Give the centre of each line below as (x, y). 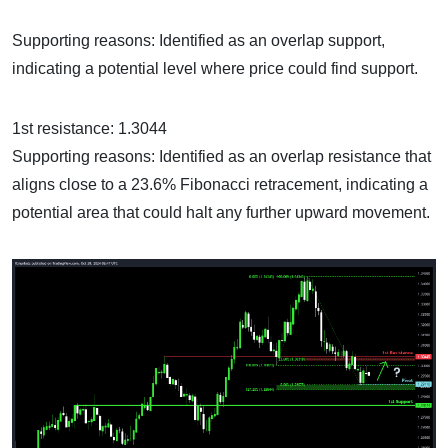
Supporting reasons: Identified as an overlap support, (198, 41)
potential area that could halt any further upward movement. (221, 213)
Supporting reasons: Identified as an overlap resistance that (221, 157)
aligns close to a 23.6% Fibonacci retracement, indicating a (220, 185)
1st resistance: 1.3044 (89, 129)
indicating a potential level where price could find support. (215, 69)
